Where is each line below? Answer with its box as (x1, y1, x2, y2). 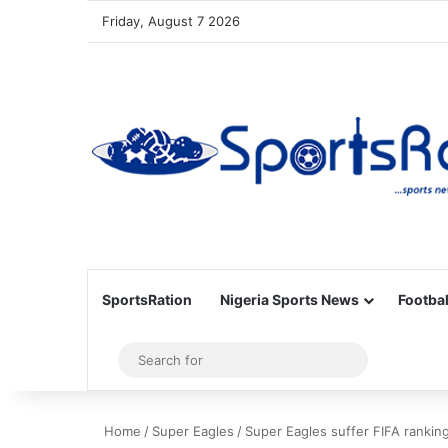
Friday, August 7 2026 (102, 13, 240, 29)
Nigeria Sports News (220, 291, 359, 308)
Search (355, 350, 408, 369)
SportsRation (102, 291, 192, 308)
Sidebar (111, 350, 169, 370)
